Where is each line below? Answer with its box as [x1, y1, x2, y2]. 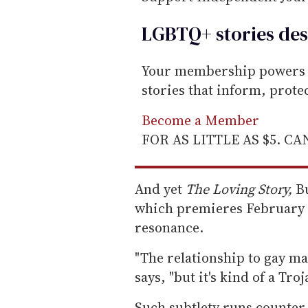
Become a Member [142, 111, 259, 131]
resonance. [135, 218, 203, 238]
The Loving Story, [186, 179, 292, 199]
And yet [135, 179, 186, 199]
